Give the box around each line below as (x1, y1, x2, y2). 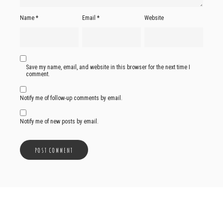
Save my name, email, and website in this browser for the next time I (26, 64, 190, 71)
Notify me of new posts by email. (20, 118, 99, 125)
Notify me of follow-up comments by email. (20, 95, 122, 102)
